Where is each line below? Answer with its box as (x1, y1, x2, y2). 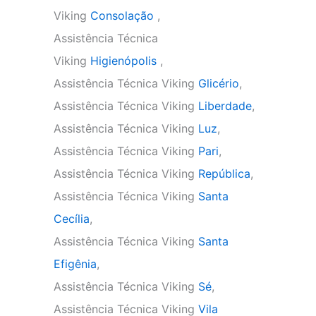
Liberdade (198, 99, 252, 113)
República (198, 166, 250, 181)
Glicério (198, 76, 239, 90)
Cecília (54, 212, 90, 226)
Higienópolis (90, 54, 160, 68)
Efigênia (54, 257, 97, 271)
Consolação (90, 8, 157, 23)
